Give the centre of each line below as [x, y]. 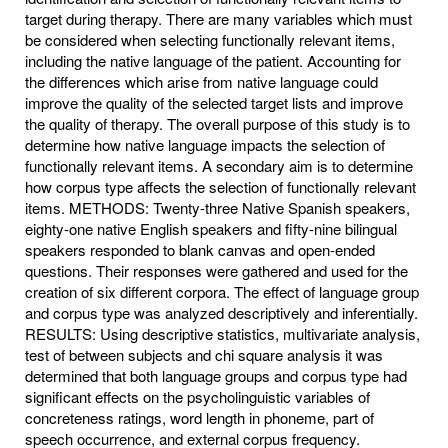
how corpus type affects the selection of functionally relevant [220, 186]
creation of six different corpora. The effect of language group [222, 291]
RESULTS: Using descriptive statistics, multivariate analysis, [222, 333]
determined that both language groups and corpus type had [216, 375]
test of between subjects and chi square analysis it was [204, 354]
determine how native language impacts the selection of [205, 144]
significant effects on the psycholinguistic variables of [197, 396]
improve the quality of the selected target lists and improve [214, 102]
